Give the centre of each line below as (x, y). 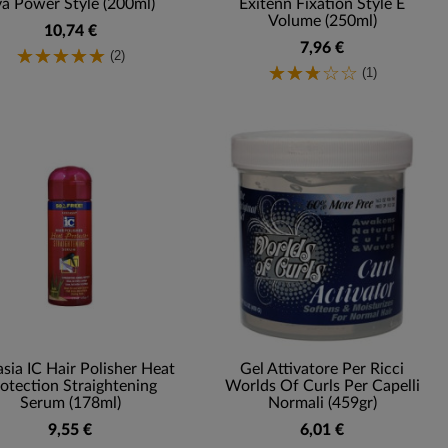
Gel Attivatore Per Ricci (322, 369)
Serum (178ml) (70, 403)
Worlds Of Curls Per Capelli (322, 386)
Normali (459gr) (322, 403)
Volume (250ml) (322, 21)
